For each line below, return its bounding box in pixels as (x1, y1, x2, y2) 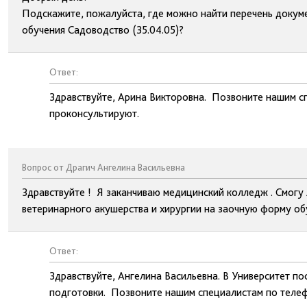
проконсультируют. (49, 107, 139, 120)
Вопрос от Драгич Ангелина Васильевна (22, 162, 185, 173)
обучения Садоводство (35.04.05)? (22, 23, 184, 36)
